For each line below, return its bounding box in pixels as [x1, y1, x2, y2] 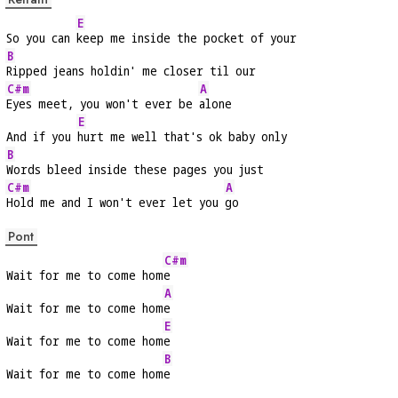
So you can [6, 29, 76, 47]
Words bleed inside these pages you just [6, 161, 264, 179]
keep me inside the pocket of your [76, 29, 297, 47]
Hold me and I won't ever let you [6, 194, 225, 211]
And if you [6, 128, 77, 146]
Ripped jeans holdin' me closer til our [6, 62, 256, 80]
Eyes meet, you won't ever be [6, 95, 199, 113]
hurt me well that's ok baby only [77, 128, 287, 146]
